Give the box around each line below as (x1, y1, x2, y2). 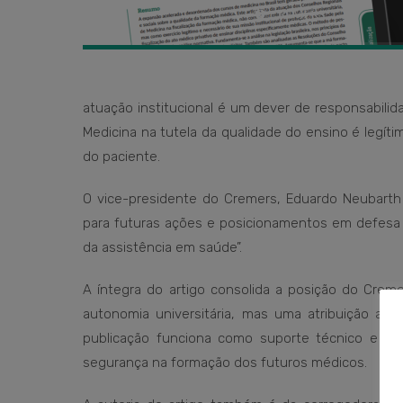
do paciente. (83, 148, 160, 165)
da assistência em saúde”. (83, 239, 242, 255)
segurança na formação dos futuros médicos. (83, 354, 367, 371)
